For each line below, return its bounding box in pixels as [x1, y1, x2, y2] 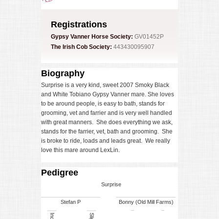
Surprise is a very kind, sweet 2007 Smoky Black [41, 82, 169, 89]
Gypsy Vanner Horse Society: [51, 33, 133, 41]
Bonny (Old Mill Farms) [118, 199, 174, 205]
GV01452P [133, 33, 164, 41]
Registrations [51, 20, 107, 30]
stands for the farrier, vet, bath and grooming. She [41, 128, 173, 135]
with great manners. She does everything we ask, [41, 119, 173, 126]
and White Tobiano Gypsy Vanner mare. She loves [41, 91, 174, 98]
